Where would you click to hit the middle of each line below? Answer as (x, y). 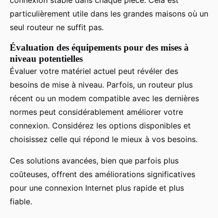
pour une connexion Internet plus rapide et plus (97, 188)
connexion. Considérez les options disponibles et (100, 125)
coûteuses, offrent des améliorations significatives (102, 174)
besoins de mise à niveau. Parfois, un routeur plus (101, 84)
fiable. (21, 201)
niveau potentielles (46, 58)
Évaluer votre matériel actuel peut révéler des (94, 71)
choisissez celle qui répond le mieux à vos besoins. (104, 139)
